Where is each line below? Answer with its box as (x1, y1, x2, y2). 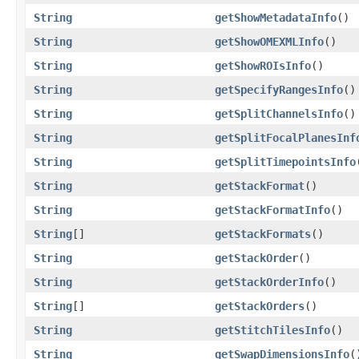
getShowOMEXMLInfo (215, 34, 324, 48)
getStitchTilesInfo (215, 323, 330, 337)
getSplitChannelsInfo (215, 107, 343, 120)
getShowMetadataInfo (215, 10, 337, 24)
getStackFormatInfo (215, 203, 330, 216)
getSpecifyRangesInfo (215, 83, 343, 96)
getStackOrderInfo (215, 275, 324, 288)
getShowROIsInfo (215, 58, 311, 72)
